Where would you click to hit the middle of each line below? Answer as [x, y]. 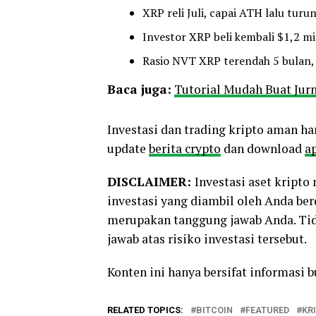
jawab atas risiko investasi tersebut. [207, 238]
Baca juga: [139, 89]
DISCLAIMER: [151, 181]
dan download [263, 148]
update [128, 148]
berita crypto [185, 148]
